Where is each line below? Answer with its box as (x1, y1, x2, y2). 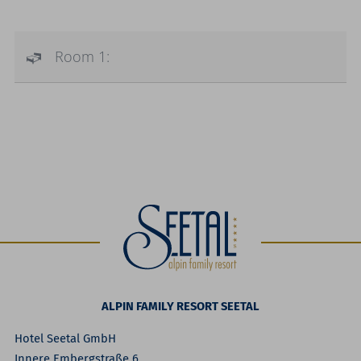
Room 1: (55, 47, 114, 67)
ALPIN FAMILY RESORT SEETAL (102, 298, 259, 313)
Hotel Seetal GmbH (15, 330, 120, 346)
